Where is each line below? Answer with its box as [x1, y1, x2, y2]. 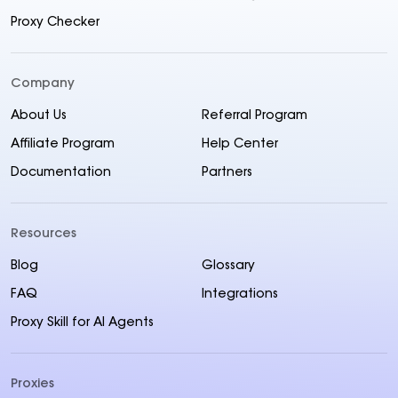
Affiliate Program [11, 138, 115, 151]
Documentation [11, 166, 111, 179]
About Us [11, 109, 67, 123]
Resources [11, 227, 76, 241]
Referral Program [201, 109, 307, 123]
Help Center [201, 138, 278, 151]
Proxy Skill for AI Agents [11, 316, 154, 330]
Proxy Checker [11, 16, 99, 29]
